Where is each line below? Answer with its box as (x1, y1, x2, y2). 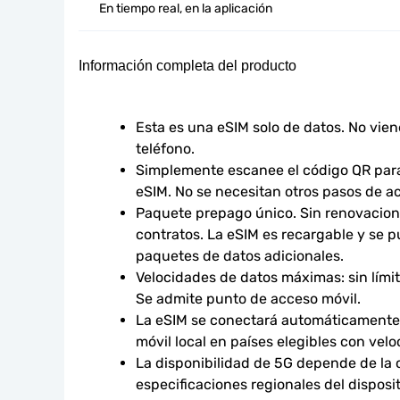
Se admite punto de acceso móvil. (136, 290, 361, 307)
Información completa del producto (79, 58, 296, 73)
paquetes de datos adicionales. (136, 247, 344, 264)
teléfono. (136, 140, 195, 157)
